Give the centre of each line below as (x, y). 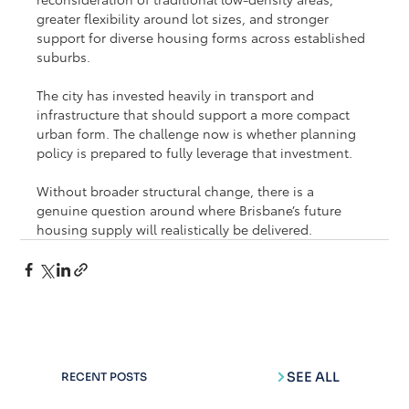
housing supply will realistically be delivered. (175, 229)
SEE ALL (314, 377)
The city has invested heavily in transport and (178, 94)
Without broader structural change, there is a (178, 190)
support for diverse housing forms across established (203, 37)
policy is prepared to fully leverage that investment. (195, 152)
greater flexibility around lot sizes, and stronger (185, 18)
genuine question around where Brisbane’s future (191, 210)
